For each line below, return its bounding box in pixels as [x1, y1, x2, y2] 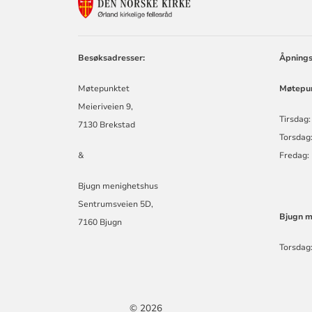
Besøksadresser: [78, 52, 146, 64]
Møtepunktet [78, 83, 130, 95]
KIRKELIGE [231, 36, 292, 52]
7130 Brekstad [78, 119, 136, 131]
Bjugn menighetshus [78, 180, 159, 192]
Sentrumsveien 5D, [78, 198, 154, 210]
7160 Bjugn [78, 217, 123, 228]
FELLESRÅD [231, 49, 296, 65]
